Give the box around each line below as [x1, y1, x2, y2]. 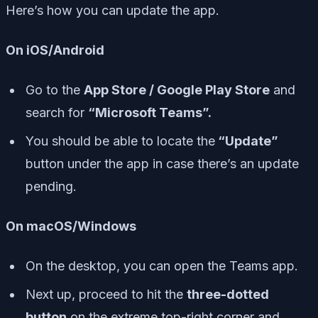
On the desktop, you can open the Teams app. [26, 258, 298, 273]
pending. [26, 178, 77, 194]
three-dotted [187, 286, 269, 302]
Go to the [26, 82, 84, 97]
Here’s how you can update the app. [6, 2, 219, 18]
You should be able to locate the [26, 133, 215, 148]
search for [26, 104, 88, 120]
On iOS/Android [6, 42, 104, 57]
